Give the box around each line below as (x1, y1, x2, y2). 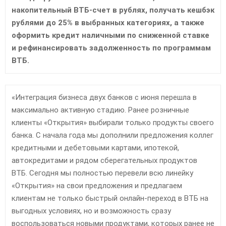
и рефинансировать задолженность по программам (12, 43, 211, 52)
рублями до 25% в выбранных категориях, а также (12, 18, 204, 27)
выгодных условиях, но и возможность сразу (12, 206, 171, 215)
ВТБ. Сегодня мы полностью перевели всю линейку (12, 168, 193, 178)
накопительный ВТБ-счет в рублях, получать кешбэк (12, 5, 214, 15)
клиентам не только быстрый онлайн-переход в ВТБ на (12, 193, 208, 203)
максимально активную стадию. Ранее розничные (12, 105, 189, 115)
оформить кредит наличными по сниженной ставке (12, 30, 209, 40)
